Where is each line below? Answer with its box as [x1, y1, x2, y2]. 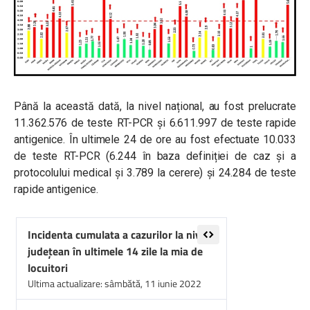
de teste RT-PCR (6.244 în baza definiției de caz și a [14, 149, 296, 163]
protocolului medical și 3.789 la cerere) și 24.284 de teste [14, 165, 296, 179]
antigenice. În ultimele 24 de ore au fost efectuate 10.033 [14, 132, 296, 146]
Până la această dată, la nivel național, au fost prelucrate [14, 99, 296, 113]
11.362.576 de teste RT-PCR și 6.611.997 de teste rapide [14, 116, 296, 129]
